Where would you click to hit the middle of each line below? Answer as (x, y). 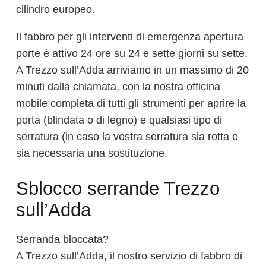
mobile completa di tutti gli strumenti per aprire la (131, 103)
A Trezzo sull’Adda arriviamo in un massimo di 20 (132, 70)
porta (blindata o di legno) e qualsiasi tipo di (119, 120)
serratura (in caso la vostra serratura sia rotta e (127, 136)
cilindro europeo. (56, 9)
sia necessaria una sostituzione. (92, 153)
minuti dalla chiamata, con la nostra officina (118, 86)
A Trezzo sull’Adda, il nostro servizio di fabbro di (129, 256)
